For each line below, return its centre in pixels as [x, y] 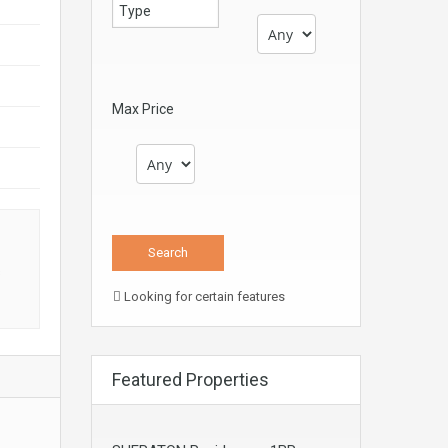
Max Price [143, 109]
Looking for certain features [203, 296]
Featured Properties [190, 379]
